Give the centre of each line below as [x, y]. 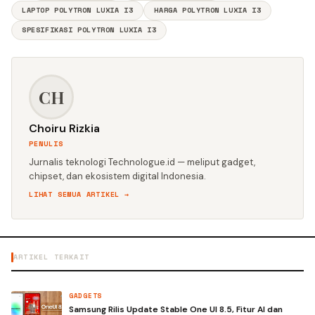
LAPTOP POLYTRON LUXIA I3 [78, 10]
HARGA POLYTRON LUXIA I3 [208, 10]
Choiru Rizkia [64, 128]
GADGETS [86, 296]
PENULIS [46, 144]
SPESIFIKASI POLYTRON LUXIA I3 [89, 30]
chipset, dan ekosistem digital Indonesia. [117, 176]
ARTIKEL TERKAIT [51, 257]
